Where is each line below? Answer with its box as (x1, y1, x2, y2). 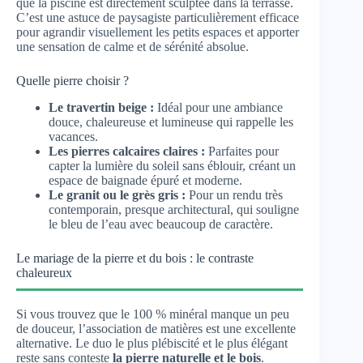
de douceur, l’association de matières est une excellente (16, 321, 296, 335)
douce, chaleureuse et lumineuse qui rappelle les (49, 114, 293, 129)
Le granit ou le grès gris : (49, 187, 186, 202)
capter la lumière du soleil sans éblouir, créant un (49, 158, 296, 173)
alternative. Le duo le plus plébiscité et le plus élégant (16, 335, 288, 350)
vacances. (49, 129, 98, 143)
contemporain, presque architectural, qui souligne (49, 202, 299, 216)
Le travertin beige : (49, 100, 154, 114)
